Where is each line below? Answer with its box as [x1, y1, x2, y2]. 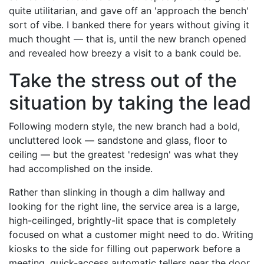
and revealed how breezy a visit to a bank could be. [9, 47, 241, 60]
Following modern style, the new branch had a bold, [9, 120, 240, 133]
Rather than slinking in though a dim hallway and [9, 186, 225, 199]
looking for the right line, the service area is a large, [9, 200, 239, 213]
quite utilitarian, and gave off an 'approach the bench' [9, 5, 249, 17]
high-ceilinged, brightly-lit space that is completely [9, 214, 236, 227]
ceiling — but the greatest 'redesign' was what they [9, 148, 239, 161]
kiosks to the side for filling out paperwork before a [9, 243, 240, 255]
